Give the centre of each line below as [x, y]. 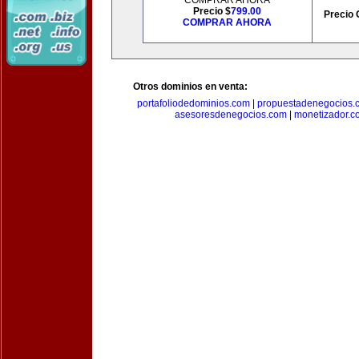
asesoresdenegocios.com [231, 115]
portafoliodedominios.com [193, 103]
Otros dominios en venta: [190, 87]
